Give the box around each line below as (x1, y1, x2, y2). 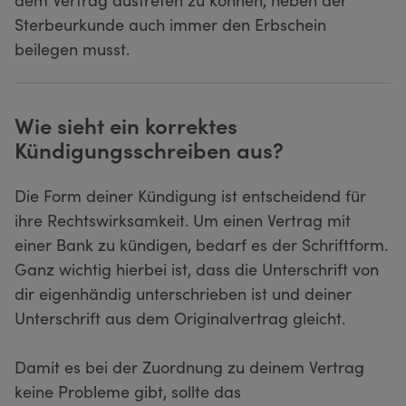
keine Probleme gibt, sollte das (14, 379, 241, 402)
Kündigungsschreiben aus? (14, 133, 284, 164)
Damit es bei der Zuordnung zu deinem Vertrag (14, 354, 364, 378)
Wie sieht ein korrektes (14, 109, 237, 140)
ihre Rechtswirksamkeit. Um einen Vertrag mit (14, 208, 351, 231)
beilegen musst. (14, 36, 130, 60)
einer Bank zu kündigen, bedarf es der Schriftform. (14, 232, 388, 256)
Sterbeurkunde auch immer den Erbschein (14, 12, 326, 35)
